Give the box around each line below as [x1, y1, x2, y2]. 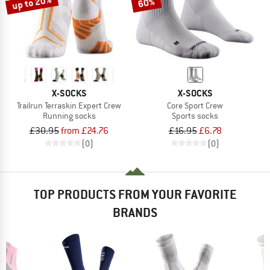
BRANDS [113, 204, 157, 221]
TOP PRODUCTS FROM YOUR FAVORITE [34, 186, 236, 202]
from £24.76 [61, 124, 108, 137]
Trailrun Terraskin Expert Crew [17, 99, 121, 111]
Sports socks [172, 110, 218, 121]
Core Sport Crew [167, 99, 223, 111]
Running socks [42, 110, 96, 121]
